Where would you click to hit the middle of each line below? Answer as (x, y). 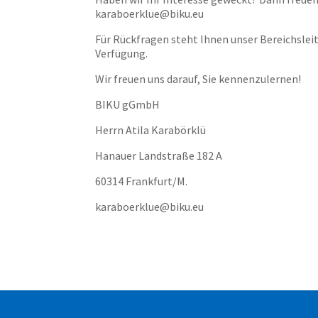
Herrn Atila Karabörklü (151, 130)
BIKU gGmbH (128, 104)
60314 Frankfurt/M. (142, 181)
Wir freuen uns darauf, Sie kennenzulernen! (201, 79)
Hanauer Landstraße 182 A (159, 155)
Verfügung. (124, 53)
